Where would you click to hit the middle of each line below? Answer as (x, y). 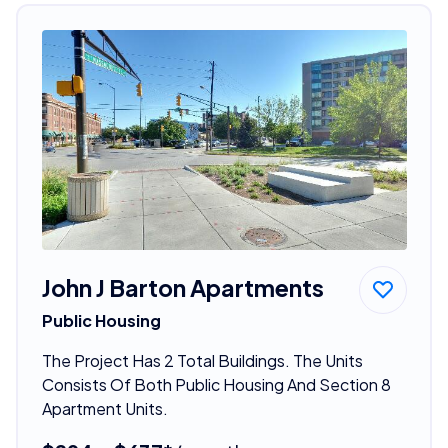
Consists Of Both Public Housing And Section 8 (216, 384)
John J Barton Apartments (182, 287)
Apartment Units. (104, 408)
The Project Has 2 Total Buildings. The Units (202, 360)
